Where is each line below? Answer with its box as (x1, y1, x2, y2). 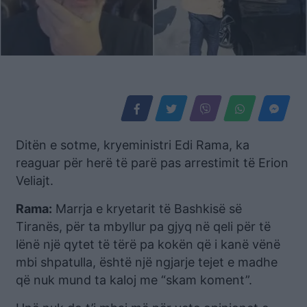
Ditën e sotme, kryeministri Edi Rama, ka (16, 137, 249, 152)
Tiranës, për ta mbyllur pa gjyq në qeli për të (16, 219, 271, 234)
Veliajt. (16, 173, 53, 188)
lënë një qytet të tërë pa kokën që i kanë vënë (16, 236, 280, 251)
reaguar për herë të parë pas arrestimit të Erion (16, 155, 288, 170)
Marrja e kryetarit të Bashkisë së (52, 201, 242, 216)
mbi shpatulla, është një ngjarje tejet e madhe (16, 254, 278, 269)
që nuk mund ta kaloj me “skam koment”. (16, 272, 252, 287)
